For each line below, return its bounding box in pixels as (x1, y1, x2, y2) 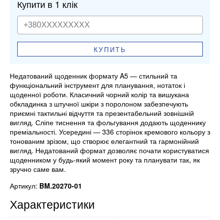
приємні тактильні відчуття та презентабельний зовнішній (10, 108, 194, 118)
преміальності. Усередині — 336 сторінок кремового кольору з (10, 127, 210, 137)
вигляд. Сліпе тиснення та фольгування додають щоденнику (10, 117, 206, 128)
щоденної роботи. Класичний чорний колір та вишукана (10, 89, 189, 100)
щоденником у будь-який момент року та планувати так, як (10, 155, 200, 165)
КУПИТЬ (93, 44, 127, 54)
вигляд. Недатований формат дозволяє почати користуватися (10, 145, 209, 156)
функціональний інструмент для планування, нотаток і (10, 80, 185, 90)
